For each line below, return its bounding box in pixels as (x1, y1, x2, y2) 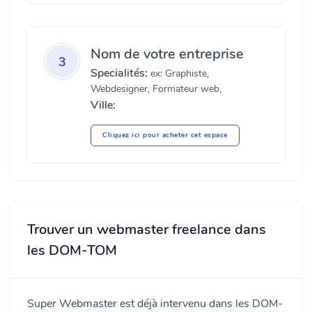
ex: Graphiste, (148, 67, 209, 80)
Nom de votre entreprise (91, 45, 244, 63)
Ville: (91, 97, 116, 113)
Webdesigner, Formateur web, (91, 82, 221, 95)
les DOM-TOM (27, 241, 117, 260)
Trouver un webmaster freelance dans (27, 220, 266, 239)
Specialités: (91, 65, 148, 81)
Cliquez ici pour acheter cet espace (102, 130, 228, 140)
